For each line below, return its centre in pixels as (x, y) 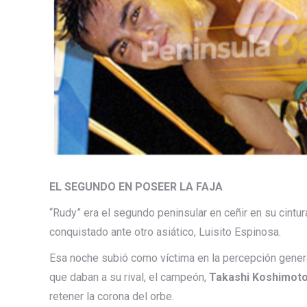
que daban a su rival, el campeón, (129, 277)
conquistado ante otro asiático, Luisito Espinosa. (165, 232)
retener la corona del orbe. (112, 296)
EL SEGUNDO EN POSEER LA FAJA (136, 186)
